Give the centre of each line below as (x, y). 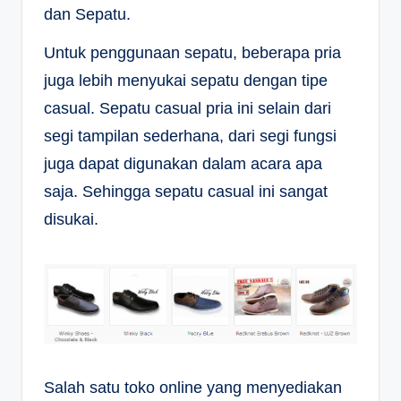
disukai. (71, 220)
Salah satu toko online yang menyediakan (193, 387)
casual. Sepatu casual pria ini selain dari (188, 109)
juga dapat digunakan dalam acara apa (183, 164)
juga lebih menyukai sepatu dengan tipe (186, 81)
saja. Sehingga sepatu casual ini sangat (186, 192)
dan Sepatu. (87, 15)
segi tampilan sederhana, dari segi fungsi (190, 137)
